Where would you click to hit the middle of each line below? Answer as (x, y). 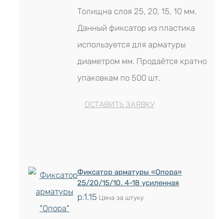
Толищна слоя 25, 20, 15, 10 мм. (137, 11)
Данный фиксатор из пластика (136, 28)
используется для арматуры (132, 44)
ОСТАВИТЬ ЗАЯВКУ (119, 104)
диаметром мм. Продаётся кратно (142, 61)
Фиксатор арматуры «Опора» (130, 172)
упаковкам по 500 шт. (119, 78)
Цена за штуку (120, 197)
